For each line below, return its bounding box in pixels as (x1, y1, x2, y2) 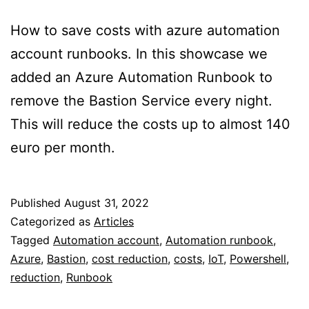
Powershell (230, 251, 286, 266)
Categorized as (10, 214, 94, 228)
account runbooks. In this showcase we (10, 45, 268, 62)
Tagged (10, 232, 53, 247)
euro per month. (10, 139, 115, 156)
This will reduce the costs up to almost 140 (10, 115, 290, 132)
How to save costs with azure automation (10, 21, 280, 39)
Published (10, 195, 64, 210)
